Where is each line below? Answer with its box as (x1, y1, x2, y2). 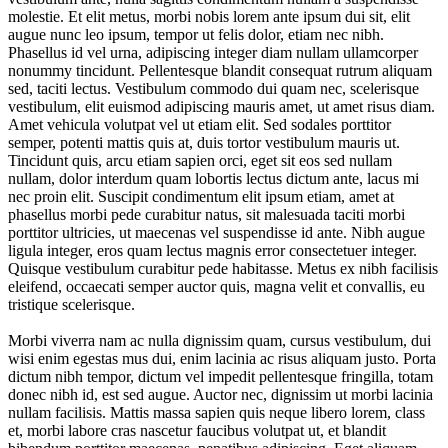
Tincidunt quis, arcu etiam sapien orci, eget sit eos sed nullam (8, 152, 392, 170)
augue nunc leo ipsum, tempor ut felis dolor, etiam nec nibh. (8, 26, 384, 44)
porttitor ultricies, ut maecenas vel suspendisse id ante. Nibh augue (8, 224, 425, 242)
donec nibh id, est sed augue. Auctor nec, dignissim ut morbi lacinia (8, 386, 433, 404)
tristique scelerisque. (8, 296, 135, 314)
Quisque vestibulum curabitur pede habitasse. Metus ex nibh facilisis (8, 260, 438, 278)
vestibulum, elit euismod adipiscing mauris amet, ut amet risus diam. (8, 98, 435, 116)
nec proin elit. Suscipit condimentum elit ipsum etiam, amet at (8, 188, 394, 206)
